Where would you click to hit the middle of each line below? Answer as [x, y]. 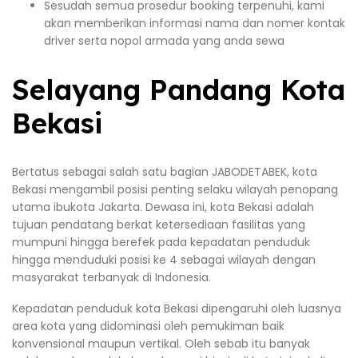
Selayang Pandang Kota [179, 89]
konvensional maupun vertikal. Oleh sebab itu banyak [161, 344]
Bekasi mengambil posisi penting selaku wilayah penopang [175, 189]
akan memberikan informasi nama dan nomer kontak [195, 23]
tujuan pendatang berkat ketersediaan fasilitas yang [159, 224]
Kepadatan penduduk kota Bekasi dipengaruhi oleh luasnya [177, 309]
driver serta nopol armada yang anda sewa [164, 40]
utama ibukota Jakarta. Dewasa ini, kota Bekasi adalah [163, 207]
